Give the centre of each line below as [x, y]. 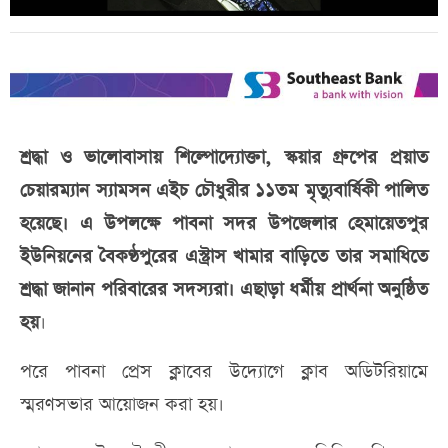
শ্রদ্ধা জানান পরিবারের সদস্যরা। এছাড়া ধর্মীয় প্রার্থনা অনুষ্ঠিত [224, 289]
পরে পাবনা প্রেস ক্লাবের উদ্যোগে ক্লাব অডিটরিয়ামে [224, 371]
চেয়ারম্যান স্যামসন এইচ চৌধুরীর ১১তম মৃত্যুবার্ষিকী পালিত [224, 190]
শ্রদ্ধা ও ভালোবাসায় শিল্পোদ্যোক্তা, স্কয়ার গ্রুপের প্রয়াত [224, 157]
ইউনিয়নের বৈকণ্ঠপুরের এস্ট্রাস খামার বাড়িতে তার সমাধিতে [224, 256]
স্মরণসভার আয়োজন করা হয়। [122, 404]
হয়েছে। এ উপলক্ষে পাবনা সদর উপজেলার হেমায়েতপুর [224, 223]
